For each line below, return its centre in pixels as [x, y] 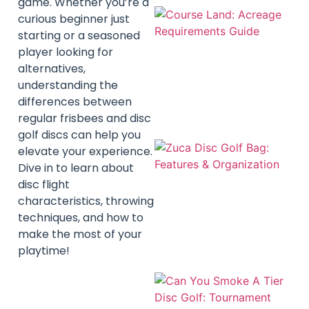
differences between [75, 102]
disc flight [44, 185]
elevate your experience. [85, 152]
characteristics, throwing [86, 201]
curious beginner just [74, 19]
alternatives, [52, 69]
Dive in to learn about [76, 168]
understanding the [68, 86]
